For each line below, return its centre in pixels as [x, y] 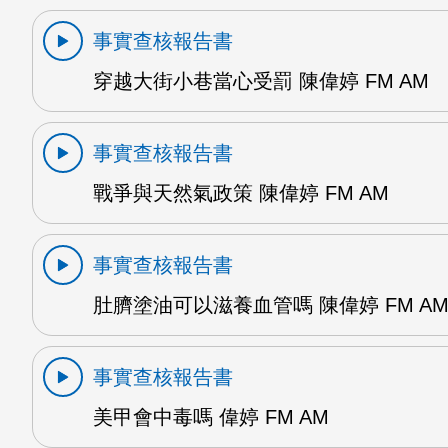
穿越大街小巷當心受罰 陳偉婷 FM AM [261, 80]
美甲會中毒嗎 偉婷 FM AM [211, 416]
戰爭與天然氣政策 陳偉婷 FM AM [241, 192]
